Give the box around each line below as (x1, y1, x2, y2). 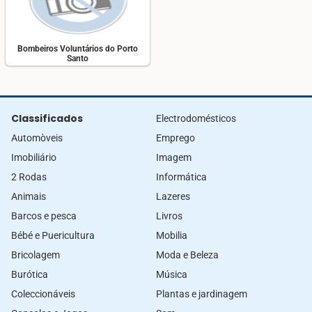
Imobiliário (11, 151, 56, 163)
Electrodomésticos (156, 112, 236, 124)
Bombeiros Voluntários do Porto (17, 44, 138, 54)
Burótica (11, 268, 48, 280)
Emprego (156, 132, 195, 143)
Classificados (11, 111, 83, 125)
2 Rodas (11, 171, 47, 182)
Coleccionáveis (11, 288, 75, 299)
